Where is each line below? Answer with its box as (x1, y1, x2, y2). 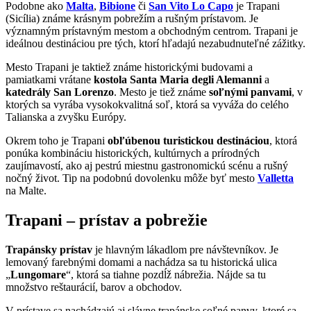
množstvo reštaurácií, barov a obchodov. (6, 280, 182, 293)
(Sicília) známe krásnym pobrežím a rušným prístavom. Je (6, 12, 258, 25)
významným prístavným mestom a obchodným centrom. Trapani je (6, 25, 298, 37)
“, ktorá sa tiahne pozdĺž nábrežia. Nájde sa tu (66, 268, 266, 280)
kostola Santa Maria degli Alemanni (94, 74, 262, 86)
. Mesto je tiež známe (114, 86, 209, 99)
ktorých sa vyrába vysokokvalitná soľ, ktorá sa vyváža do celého (6, 99, 289, 111)
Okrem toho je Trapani (6, 135, 108, 147)
